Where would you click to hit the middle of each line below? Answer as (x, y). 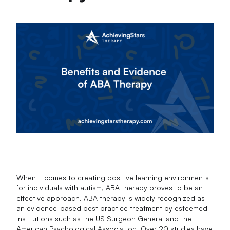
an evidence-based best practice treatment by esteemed (112, 208)
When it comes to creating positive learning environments (113, 177)
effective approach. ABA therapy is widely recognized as (111, 198)
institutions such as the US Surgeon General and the (104, 218)
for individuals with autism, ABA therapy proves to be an (110, 187)
